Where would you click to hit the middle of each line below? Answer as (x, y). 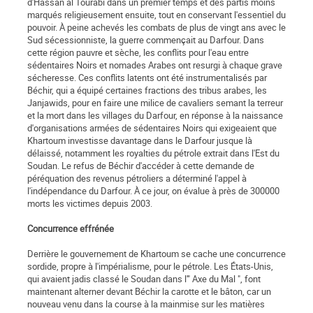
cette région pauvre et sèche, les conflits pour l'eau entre (138, 53)
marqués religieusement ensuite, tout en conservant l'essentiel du (156, 15)
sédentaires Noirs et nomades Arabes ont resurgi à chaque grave (155, 65)
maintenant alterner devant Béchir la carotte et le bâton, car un (149, 292)
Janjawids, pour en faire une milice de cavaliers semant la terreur (155, 103)
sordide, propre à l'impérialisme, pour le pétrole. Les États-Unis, (150, 267)
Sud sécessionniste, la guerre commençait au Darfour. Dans (146, 40)
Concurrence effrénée (71, 229)
